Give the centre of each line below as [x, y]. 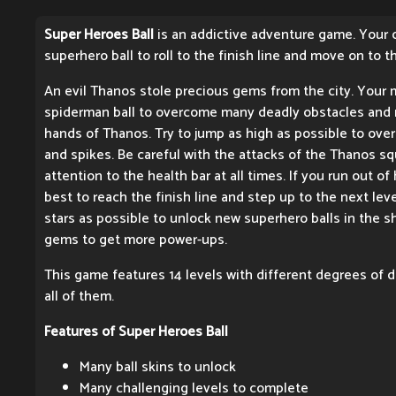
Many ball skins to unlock [158, 368]
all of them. [79, 297]
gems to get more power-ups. [136, 240]
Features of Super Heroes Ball [136, 332]
